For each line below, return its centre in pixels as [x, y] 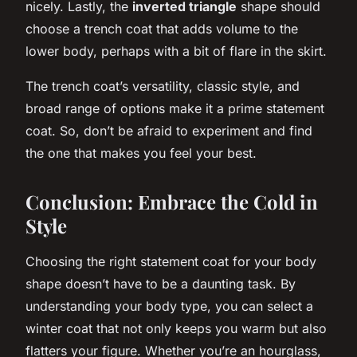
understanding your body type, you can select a [169, 306]
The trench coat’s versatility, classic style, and [163, 86]
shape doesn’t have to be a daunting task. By [161, 283]
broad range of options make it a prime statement [175, 108]
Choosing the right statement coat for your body [171, 261]
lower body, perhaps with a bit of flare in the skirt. [176, 51]
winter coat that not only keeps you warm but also [176, 328]
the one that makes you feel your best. [141, 153]
